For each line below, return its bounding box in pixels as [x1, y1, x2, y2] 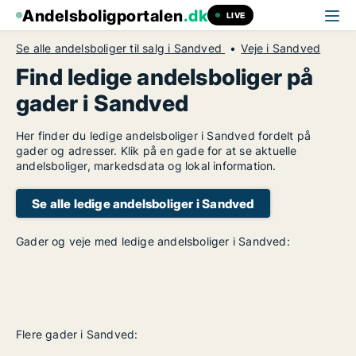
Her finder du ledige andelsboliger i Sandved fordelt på [16, 129, 311, 142]
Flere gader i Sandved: [16, 327, 138, 341]
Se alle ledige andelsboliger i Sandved [32, 195, 254, 211]
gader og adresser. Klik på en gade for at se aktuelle [16, 144, 297, 157]
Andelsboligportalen [22, 6, 184, 25]
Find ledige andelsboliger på [16, 64, 314, 91]
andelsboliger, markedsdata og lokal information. [16, 159, 277, 172]
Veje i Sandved [241, 41, 321, 55]
